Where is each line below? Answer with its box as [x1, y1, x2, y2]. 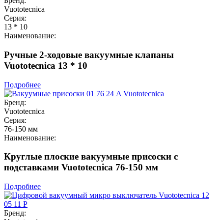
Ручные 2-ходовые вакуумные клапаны [4, 49, 174, 60]
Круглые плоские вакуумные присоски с [4, 151, 178, 162]
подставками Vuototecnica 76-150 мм [4, 162, 158, 173]
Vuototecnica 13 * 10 [4, 60, 87, 71]
